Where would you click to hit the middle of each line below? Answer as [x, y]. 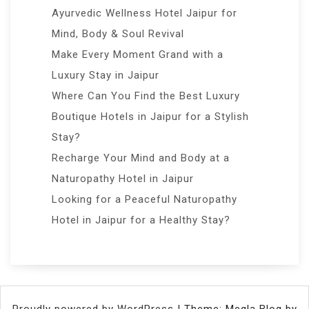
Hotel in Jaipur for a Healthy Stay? [141, 220]
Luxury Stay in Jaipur [106, 75]
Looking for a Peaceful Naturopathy [144, 199]
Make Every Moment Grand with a [138, 54]
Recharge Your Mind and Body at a [141, 158]
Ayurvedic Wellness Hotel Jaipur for [144, 13]
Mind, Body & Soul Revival [118, 33]
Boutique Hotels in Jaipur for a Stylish [150, 116]
